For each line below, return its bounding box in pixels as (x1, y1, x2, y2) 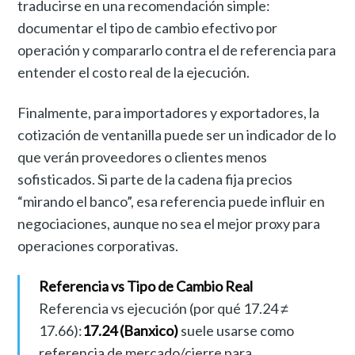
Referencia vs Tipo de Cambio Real (38, 277, 253, 295)
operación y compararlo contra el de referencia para (17, 40, 337, 59)
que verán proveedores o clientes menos (17, 147, 268, 166)
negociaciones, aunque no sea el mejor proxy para (17, 214, 321, 232)
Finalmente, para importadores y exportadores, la (17, 103, 320, 121)
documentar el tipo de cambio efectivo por (17, 18, 278, 36)
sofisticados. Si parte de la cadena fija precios (17, 170, 293, 188)
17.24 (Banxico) (82, 321, 178, 339)
